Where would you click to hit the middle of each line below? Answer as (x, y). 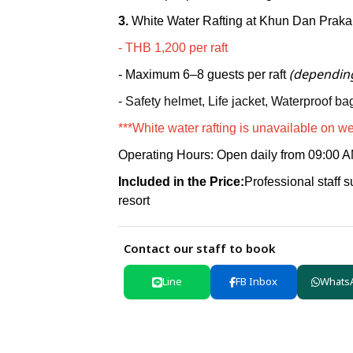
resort (134, 201)
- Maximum (149, 74)
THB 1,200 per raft (176, 48)
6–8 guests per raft (234, 74)
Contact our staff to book (200, 249)
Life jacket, (239, 101)
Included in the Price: (181, 182)
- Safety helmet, (163, 101)
